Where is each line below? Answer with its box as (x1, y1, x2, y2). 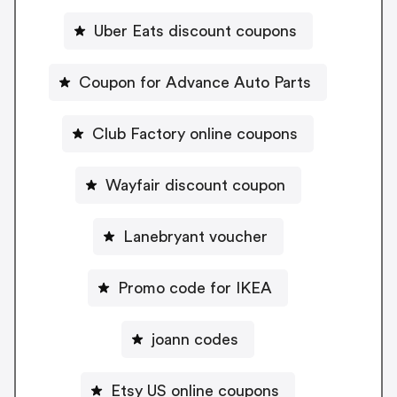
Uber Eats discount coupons (93, 22, 297, 39)
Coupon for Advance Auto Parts (79, 74, 311, 90)
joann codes (152, 331, 238, 347)
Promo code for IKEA (118, 279, 272, 296)
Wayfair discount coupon (105, 176, 285, 193)
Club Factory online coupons (92, 125, 298, 142)
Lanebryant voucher (122, 228, 268, 245)
